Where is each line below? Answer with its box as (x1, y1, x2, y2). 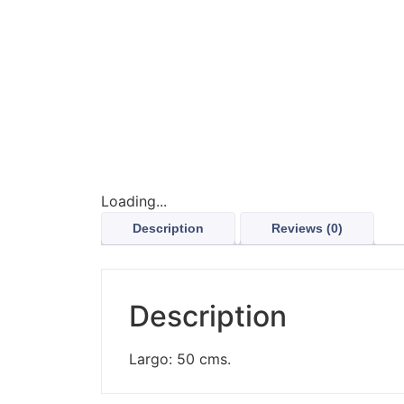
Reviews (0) (271, 220, 343, 235)
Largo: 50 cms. (129, 349, 231, 368)
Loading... (101, 191, 167, 210)
